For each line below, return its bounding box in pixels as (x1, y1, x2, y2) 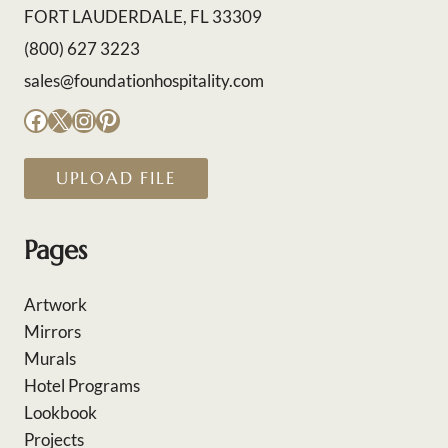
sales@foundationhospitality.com (24, 70, 264, 92)
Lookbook (24, 402, 97, 423)
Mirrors (24, 321, 81, 342)
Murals (24, 348, 76, 369)
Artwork (24, 294, 87, 315)
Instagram (71, 104, 176, 134)
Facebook (23, 104, 125, 134)
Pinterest (95, 104, 193, 134)
